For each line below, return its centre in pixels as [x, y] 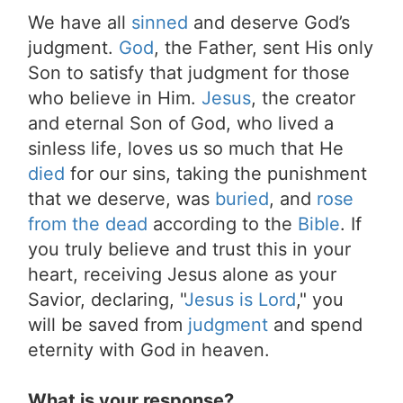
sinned [160, 22]
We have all [80, 22]
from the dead [88, 224]
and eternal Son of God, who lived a [181, 123]
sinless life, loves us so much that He [186, 148]
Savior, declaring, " [106, 300]
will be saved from [108, 325]
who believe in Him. [115, 98]
